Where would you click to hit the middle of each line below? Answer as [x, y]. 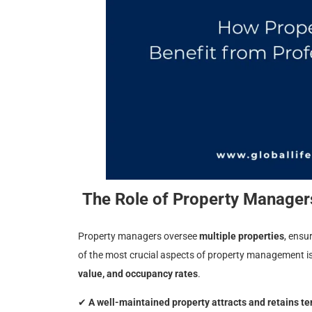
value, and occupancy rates [138, 273]
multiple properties [242, 236]
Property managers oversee [139, 236]
